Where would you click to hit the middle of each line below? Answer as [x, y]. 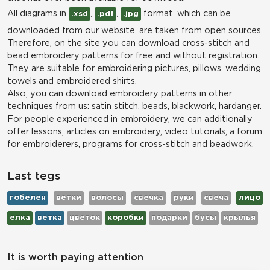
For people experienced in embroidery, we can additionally [130, 119]
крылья [240, 218]
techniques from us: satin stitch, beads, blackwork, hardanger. [134, 106]
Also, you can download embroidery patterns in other [120, 94]
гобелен [28, 198]
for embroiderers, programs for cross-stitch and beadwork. [130, 144]
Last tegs [34, 176]
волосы [108, 198]
